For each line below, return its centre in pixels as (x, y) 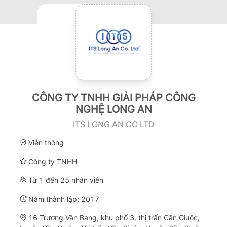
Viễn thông (46, 142)
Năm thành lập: (55, 199)
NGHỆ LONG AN (113, 109)
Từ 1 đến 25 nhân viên (66, 180)
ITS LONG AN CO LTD (113, 124)
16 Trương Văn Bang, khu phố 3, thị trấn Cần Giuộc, (114, 217)
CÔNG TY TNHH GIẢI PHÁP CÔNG (113, 98)
